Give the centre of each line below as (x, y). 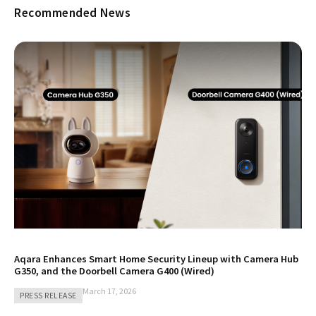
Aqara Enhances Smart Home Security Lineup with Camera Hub (156, 259)
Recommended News (72, 13)
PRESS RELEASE (48, 296)
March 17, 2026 (109, 291)
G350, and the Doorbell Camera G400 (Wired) (114, 271)
